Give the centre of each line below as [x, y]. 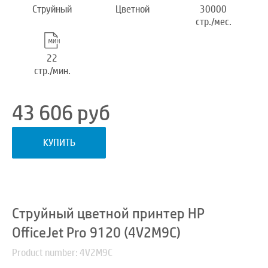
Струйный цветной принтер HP [108, 214]
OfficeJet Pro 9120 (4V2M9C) [96, 233]
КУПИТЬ [59, 143]
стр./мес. [213, 22]
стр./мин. [52, 71]
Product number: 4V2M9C [62, 253]
